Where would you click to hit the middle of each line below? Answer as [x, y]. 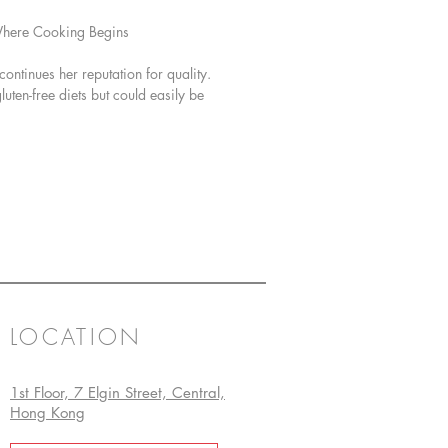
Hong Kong [47, 413]
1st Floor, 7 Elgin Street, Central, [117, 393]
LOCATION [76, 337]
